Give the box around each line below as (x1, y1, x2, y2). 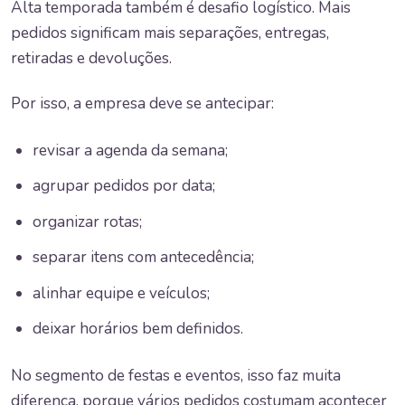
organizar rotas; (33, 211, 142, 232)
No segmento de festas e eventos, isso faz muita (11, 364, 341, 386)
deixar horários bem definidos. (33, 318, 243, 340)
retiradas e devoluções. (11, 47, 172, 69)
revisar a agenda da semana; (33, 139, 228, 161)
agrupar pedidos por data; (33, 175, 215, 197)
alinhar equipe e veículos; (33, 282, 210, 304)
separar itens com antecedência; (33, 247, 254, 268)
